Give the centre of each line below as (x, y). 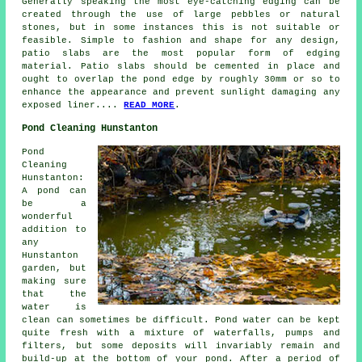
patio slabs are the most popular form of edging (181, 53)
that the (54, 294)
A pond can (54, 190)
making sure (54, 281)
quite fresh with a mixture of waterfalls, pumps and (181, 333)
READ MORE (149, 105)
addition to (54, 229)
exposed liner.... (73, 105)
